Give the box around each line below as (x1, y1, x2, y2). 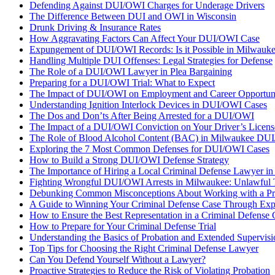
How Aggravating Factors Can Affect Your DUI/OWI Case (29, 33, 260, 44)
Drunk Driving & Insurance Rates (29, 21, 161, 33)
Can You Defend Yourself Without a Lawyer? (29, 254, 206, 265)
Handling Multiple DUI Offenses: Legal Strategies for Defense (29, 55, 273, 66)
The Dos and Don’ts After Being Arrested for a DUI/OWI (29, 110, 254, 121)
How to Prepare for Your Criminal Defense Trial (29, 220, 216, 231)
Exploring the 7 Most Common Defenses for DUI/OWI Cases (29, 143, 269, 154)
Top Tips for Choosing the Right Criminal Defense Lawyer (29, 242, 258, 254)
